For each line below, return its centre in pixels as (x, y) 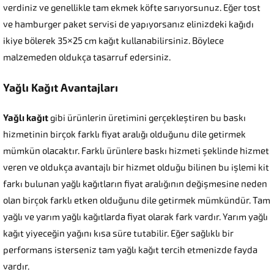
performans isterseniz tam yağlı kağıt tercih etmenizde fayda (130, 250)
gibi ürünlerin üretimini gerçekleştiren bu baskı (148, 118)
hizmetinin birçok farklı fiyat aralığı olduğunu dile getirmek (124, 135)
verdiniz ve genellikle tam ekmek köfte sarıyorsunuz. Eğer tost (132, 8)
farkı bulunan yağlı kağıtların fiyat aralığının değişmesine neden (135, 184)
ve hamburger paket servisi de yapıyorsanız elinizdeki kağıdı (128, 25)
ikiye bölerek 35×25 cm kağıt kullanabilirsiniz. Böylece (113, 41)
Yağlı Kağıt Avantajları (61, 88)
